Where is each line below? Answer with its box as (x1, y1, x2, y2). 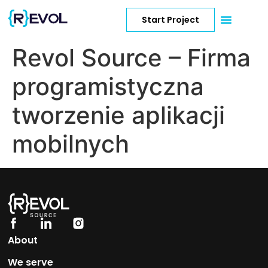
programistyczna (12, 72, 204, 101)
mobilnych (12, 129, 129, 159)
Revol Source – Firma (12, 43, 251, 72)
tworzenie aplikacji (12, 100, 225, 130)
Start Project (141, 13, 199, 26)
